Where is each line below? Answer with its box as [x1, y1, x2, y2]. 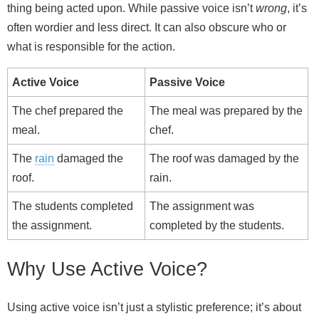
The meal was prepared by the [150, 104, 303, 117]
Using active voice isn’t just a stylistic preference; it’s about [7, 301, 301, 314]
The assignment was [150, 199, 254, 212]
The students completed [12, 199, 133, 212]
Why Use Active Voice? [7, 258, 207, 281]
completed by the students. [150, 219, 284, 231]
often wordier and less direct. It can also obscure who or [7, 21, 286, 33]
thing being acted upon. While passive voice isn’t [7, 1, 256, 14]
